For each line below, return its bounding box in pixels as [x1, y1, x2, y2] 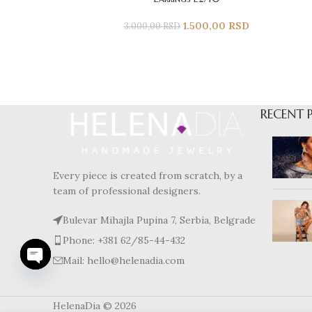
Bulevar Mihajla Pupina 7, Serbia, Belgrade [63, 213, 256, 226]
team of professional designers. [53, 184, 201, 197]
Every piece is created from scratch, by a [53, 169, 242, 182]
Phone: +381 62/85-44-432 [63, 233, 185, 247]
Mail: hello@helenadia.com [63, 253, 185, 267]
